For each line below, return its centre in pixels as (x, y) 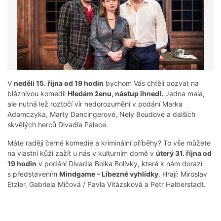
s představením (33, 174)
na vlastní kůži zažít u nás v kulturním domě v (82, 153)
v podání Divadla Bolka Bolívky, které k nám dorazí (119, 164)
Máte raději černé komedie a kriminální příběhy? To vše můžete (109, 143)
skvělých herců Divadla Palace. (58, 125)
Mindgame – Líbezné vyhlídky (109, 174)
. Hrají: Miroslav (183, 174)
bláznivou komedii (37, 94)
